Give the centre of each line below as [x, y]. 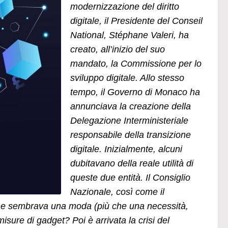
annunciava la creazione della [131, 106]
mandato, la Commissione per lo [136, 63]
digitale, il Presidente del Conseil [136, 21]
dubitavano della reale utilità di [132, 163]
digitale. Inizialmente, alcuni [126, 149]
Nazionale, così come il [117, 192]
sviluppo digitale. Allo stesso [127, 78]
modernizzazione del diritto [125, 6]
